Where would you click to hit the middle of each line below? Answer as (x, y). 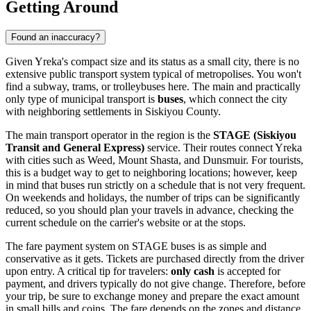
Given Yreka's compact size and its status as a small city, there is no (152, 62)
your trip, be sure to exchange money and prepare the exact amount (152, 296)
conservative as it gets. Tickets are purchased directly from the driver (155, 259)
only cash (193, 271)
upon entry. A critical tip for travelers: (88, 271)
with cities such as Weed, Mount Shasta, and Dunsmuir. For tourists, (154, 160)
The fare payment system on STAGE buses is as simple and (136, 246)
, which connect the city (235, 99)
